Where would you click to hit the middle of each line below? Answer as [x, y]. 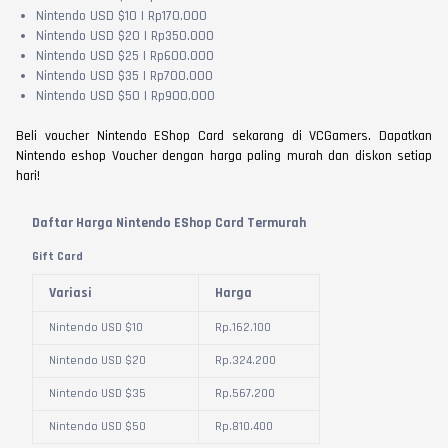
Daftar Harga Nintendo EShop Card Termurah [169, 223]
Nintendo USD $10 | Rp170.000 [121, 16]
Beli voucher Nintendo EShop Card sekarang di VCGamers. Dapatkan [224, 136]
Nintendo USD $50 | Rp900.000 [125, 96]
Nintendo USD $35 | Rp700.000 [124, 76]
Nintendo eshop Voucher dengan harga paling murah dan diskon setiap [224, 156]
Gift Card [57, 257]
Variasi [70, 293]
